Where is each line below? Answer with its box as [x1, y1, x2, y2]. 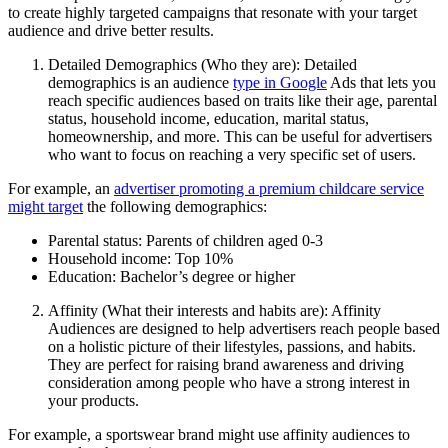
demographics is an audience [48, 74, 233, 92]
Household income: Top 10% [48, 250, 233, 268]
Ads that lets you [327, 74, 436, 92]
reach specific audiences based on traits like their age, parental [48, 92, 437, 110]
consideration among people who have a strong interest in [48, 374, 410, 392]
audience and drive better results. [8, 22, 214, 40]
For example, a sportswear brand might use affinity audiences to [8, 426, 410, 444]
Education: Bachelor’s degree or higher [48, 268, 295, 286]
